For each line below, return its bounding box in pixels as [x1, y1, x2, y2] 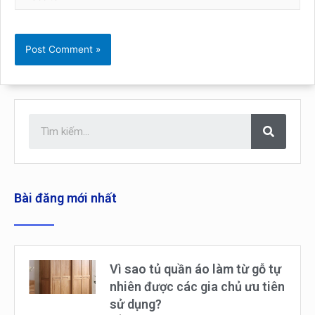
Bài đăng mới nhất [14, 191, 117, 206]
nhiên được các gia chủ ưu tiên [110, 279, 285, 295]
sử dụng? [110, 297, 162, 312]
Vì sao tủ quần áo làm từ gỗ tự [110, 262, 282, 277]
